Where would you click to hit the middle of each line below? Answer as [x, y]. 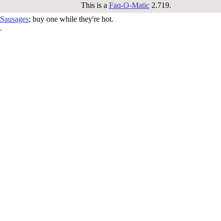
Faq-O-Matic [129, 5]
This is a [95, 5]
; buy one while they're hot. [71, 19]
